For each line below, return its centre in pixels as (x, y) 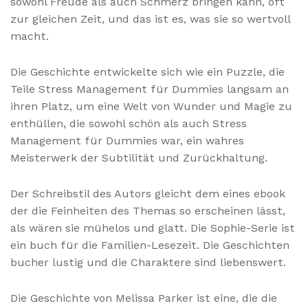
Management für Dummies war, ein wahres (127, 140)
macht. (30, 36)
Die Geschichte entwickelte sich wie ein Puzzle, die (147, 71)
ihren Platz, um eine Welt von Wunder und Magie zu (151, 106)
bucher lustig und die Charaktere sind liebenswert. (148, 263)
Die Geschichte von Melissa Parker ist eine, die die (144, 298)
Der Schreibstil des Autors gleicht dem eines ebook (148, 194)
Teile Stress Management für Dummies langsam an (150, 89)
